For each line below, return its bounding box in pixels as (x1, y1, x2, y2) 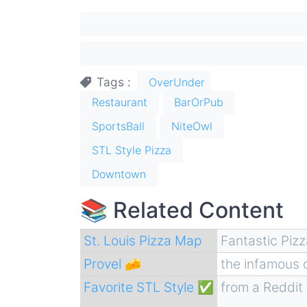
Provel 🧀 (83, 255, 141, 272)
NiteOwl (171, 119, 212, 133)
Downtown (92, 167, 146, 181)
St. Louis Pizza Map (83, 232, 202, 249)
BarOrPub (174, 95, 223, 109)
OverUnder (148, 75, 205, 90)
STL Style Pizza (92, 143, 171, 157)
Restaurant (92, 95, 147, 109)
